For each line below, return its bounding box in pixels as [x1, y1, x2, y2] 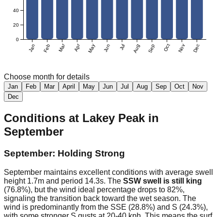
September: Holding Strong [4, 148, 125, 159]
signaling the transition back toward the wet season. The [4, 194, 196, 202]
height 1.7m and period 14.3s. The [4, 177, 123, 185]
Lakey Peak [82, 111, 145, 125]
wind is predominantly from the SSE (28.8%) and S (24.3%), [4, 203, 208, 211]
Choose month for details [4, 73, 90, 81]
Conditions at [4, 111, 82, 125]
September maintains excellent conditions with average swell [4, 168, 213, 176]
